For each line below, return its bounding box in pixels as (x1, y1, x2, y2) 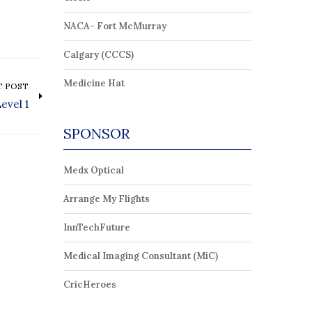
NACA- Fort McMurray (63, 20, 166, 32)
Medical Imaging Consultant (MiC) (63, 250, 218, 262)
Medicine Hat (63, 77, 125, 89)
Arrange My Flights (63, 193, 150, 205)
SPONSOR (63, 125, 130, 142)
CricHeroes (63, 279, 116, 290)
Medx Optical (63, 164, 124, 176)
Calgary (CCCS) (63, 49, 134, 61)
